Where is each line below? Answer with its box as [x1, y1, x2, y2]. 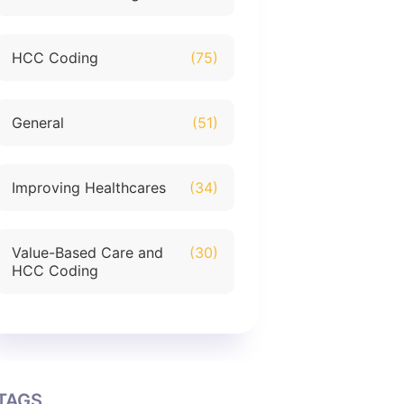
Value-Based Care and [12, 243, 164, 262]
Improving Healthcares [12, 179, 167, 197]
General [12, 114, 65, 132]
